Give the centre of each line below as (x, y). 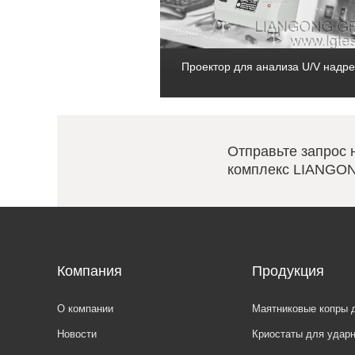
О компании (85, 309)
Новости (77, 334)
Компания (90, 271)
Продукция (288, 271)
